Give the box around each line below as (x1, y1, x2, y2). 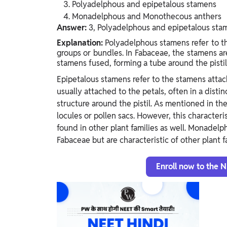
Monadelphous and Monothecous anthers (72, 11, 221, 22)
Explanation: (57, 37, 105, 49)
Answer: (57, 22, 89, 33)
